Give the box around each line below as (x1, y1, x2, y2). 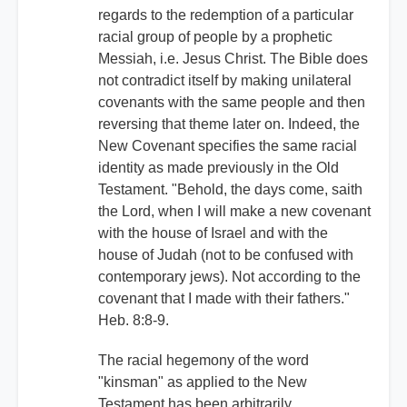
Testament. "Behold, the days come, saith (98, 182, 362, 198)
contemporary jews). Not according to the (98, 269, 361, 285)
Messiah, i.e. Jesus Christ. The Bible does (98, 51, 368, 67)
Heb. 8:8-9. (98, 313, 169, 329)
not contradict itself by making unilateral (98, 73, 352, 89)
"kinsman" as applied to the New (98, 374, 307, 391)
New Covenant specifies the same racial (98, 138, 357, 154)
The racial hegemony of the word (98, 352, 309, 369)
